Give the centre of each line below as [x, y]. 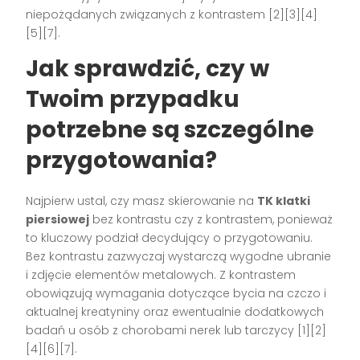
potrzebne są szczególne [170, 130]
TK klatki [284, 201]
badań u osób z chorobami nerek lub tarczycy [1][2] [176, 331]
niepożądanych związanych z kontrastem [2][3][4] [172, 15]
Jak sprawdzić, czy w [148, 69]
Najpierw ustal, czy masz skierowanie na [142, 201]
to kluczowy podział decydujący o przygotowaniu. [170, 238]
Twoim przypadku [133, 100]
